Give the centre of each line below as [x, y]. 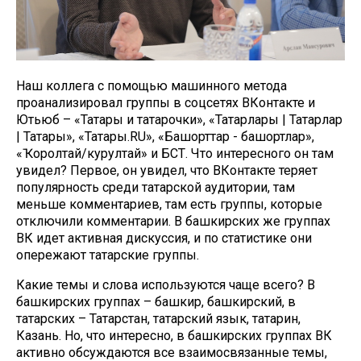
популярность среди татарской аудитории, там [156, 187]
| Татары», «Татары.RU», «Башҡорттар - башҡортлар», [165, 137]
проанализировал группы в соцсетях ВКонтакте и [166, 103]
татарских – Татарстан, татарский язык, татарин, [158, 319]
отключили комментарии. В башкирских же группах [173, 221]
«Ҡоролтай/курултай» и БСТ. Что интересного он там [175, 154]
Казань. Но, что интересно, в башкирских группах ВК [174, 336]
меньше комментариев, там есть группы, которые [169, 204]
